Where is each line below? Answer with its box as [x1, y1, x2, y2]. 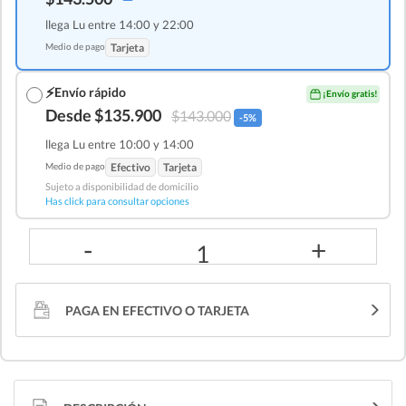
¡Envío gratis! [323, 88, 378, 100]
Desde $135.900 [45, 104, 161, 125]
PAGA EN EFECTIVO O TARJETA [65, 302, 249, 318]
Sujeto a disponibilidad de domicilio [45, 179, 198, 192]
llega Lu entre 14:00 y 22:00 [45, 16, 194, 32]
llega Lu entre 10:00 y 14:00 [45, 136, 194, 151]
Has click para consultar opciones [45, 194, 189, 207]
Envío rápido [54, 84, 126, 101]
